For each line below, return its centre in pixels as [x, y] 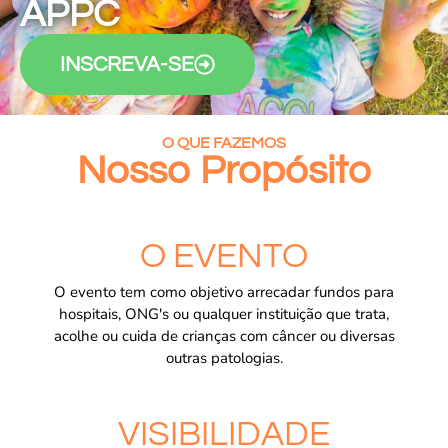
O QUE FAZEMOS [224, 142]
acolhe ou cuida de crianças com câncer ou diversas [224, 335]
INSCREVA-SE [127, 64]
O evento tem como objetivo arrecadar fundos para [224, 291]
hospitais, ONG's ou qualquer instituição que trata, [224, 313]
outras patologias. [224, 357]
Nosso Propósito [224, 170]
